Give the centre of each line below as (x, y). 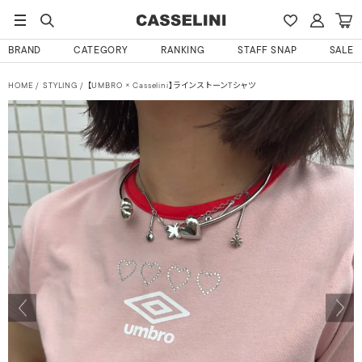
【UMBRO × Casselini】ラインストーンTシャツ (171, 86)
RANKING (183, 51)
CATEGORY (101, 51)
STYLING (60, 86)
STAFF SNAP (267, 51)
